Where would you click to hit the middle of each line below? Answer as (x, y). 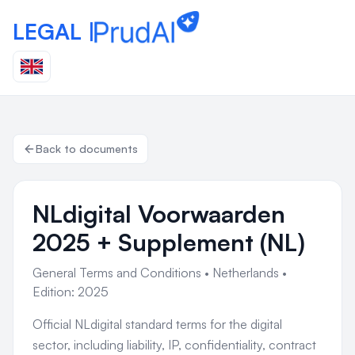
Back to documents (87, 149)
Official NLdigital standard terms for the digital (157, 324)
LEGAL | (54, 31)
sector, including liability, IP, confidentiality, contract (174, 345)
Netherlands (246, 273)
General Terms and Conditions (117, 273)
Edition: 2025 (71, 292)
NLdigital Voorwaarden (159, 214)
